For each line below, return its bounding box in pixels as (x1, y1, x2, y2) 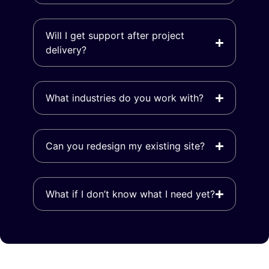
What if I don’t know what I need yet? (46, 188, 215, 201)
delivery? (46, 44, 86, 56)
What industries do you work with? (46, 92, 204, 104)
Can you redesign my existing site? (46, 140, 205, 153)
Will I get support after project (46, 29, 184, 42)
